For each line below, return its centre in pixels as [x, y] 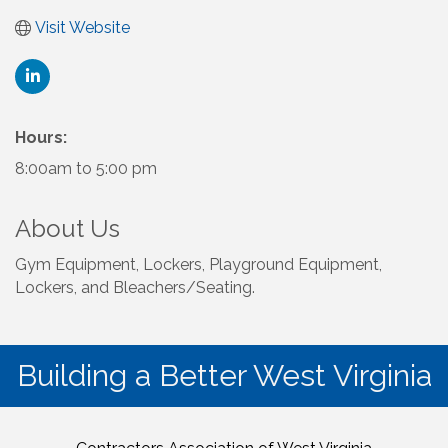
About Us [67, 229]
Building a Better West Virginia [224, 376]
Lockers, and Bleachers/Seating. [135, 288]
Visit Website [82, 28]
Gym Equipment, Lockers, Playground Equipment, [198, 265]
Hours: [41, 138]
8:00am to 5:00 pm [86, 169]
